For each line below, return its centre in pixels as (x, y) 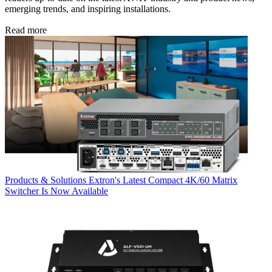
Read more (26, 30)
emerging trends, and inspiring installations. (88, 8)
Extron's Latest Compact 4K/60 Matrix (163, 180)
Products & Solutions (46, 180)
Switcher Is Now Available (56, 191)
